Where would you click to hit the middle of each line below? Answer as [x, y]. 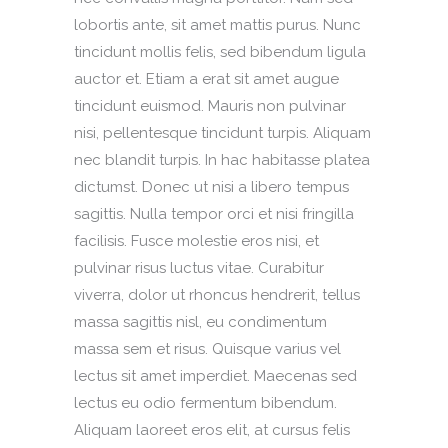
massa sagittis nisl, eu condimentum [200, 322]
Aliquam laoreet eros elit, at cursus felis [212, 430]
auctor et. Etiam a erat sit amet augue [206, 79]
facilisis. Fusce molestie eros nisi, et [196, 241]
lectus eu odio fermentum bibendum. [205, 403]
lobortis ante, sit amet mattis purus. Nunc [217, 25]
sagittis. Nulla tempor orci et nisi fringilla [214, 214]
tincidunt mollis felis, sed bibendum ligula [220, 52]
